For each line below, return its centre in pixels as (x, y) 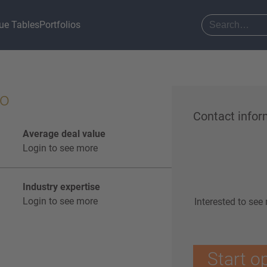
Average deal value (64, 134)
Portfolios (60, 25)
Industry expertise (61, 187)
